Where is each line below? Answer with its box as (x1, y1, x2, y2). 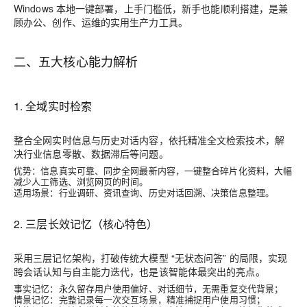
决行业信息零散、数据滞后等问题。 (14, 147, 169, 160)
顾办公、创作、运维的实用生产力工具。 (14, 15, 188, 29)
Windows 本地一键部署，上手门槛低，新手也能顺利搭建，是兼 (14, 1, 288, 15)
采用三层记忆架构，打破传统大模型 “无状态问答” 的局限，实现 (14, 251, 288, 265)
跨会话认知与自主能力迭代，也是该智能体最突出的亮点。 (14, 265, 265, 278)
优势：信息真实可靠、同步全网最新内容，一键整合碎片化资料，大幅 (14, 164, 293, 177)
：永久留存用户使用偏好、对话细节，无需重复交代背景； (49, 282, 284, 295)
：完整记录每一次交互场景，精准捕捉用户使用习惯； (49, 293, 265, 306)
